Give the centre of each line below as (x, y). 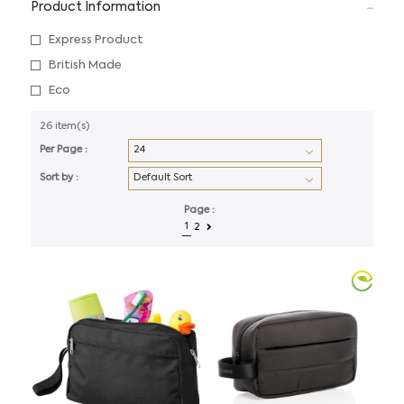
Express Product (96, 40)
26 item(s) (64, 127)
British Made (85, 65)
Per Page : (63, 150)
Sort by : (59, 178)
